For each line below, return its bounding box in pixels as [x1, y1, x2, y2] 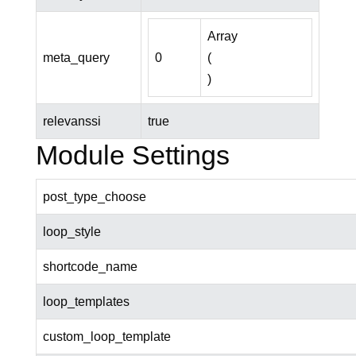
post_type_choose [42, 190, 146, 204]
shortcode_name [42, 260, 137, 274]
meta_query [42, 51, 110, 65]
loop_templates [42, 295, 130, 309]
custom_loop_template [42, 330, 171, 344]
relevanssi [42, 114, 101, 129]
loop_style [42, 225, 101, 239]
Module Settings [35, 140, 230, 171]
